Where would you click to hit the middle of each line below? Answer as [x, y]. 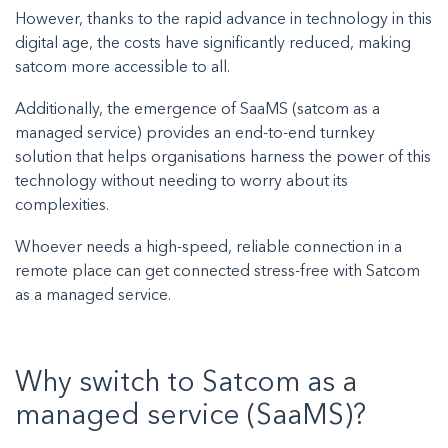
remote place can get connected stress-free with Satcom [217, 272]
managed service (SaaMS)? [190, 417]
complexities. [64, 206]
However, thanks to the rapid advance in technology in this [223, 20]
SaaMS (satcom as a [310, 110]
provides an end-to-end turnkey [258, 134]
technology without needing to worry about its [181, 182]
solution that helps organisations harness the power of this [223, 158]
